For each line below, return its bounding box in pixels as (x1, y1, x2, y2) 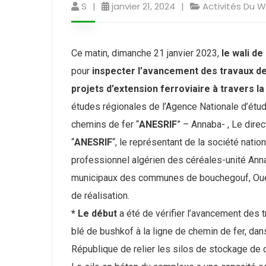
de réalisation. (71, 189, 129, 201)
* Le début (71, 207, 117, 219)
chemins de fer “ (71, 118, 139, 130)
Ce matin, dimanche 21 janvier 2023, (71, 47, 221, 59)
